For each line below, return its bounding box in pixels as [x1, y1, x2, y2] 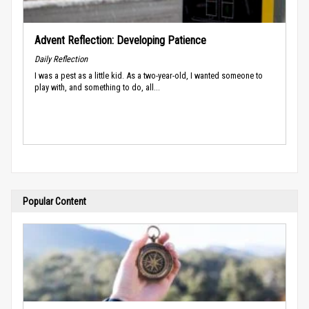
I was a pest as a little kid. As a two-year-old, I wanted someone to [34, 70, 263, 81]
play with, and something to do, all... [34, 81, 160, 92]
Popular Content [23, 195, 86, 207]
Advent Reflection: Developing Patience [34, 33, 206, 47]
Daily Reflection [34, 53, 88, 64]
